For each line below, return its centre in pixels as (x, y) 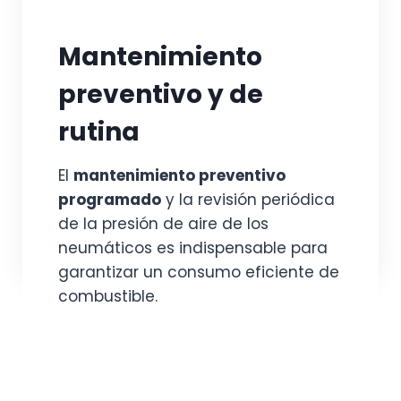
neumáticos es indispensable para (193, 248)
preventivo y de (161, 94)
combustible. (108, 296)
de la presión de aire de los (163, 224)
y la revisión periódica (248, 200)
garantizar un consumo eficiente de (199, 272)
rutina (99, 132)
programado (110, 200)
